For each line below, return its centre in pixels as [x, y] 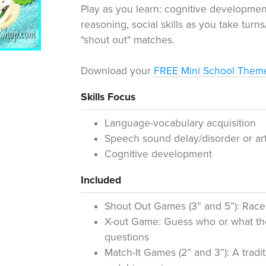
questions [127, 237]
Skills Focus [108, 97]
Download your [118, 71]
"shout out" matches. [128, 40]
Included [101, 180]
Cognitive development [159, 154]
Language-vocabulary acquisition [180, 123]
